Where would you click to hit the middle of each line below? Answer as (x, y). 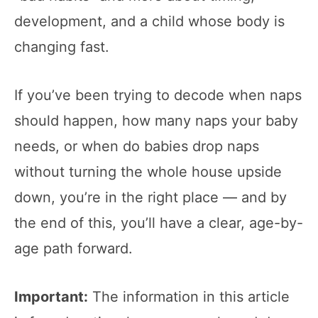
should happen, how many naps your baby (156, 120)
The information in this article (189, 296)
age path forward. (73, 248)
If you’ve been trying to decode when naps (158, 95)
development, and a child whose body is (149, 21)
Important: (51, 296)
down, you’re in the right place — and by (150, 197)
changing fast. (62, 46)
